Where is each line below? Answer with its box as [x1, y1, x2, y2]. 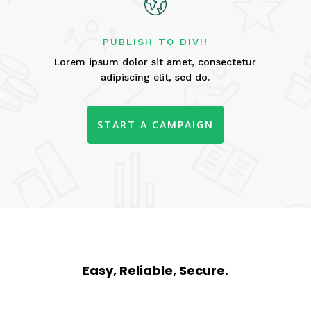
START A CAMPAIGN [96, 117, 214, 131]
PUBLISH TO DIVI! [102, 35, 208, 47]
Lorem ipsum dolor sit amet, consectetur [54, 56, 257, 67]
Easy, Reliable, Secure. [82, 262, 228, 280]
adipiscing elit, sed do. [101, 71, 210, 83]
